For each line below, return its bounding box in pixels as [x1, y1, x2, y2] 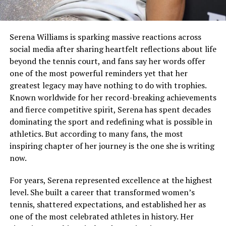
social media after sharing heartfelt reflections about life [9, 43, 216, 54]
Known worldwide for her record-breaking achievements [9, 91, 216, 103]
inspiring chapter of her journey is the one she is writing [9, 140, 214, 151]
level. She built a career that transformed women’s [9, 186, 195, 198]
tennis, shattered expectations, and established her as [9, 198, 206, 210]
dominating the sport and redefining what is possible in [9, 116, 212, 127]
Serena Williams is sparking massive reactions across [9, 31, 201, 42]
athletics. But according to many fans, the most [9, 128, 183, 139]
